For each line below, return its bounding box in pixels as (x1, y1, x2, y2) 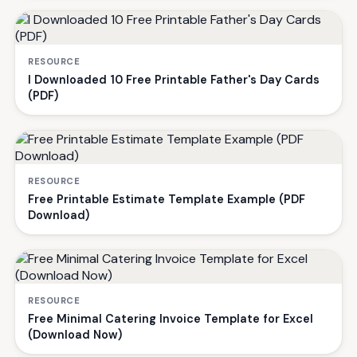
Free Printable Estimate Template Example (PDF (28, 192, 305, 207)
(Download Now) (28, 328, 122, 343)
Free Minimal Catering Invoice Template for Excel (28, 312, 313, 327)
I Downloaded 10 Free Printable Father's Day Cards (28, 73, 320, 88)
